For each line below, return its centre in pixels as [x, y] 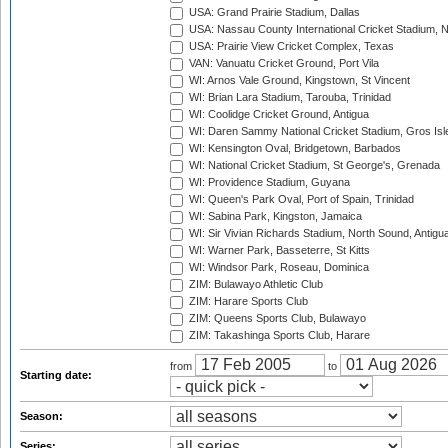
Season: [43, 416]
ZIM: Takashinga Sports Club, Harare [278, 335]
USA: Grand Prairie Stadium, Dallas [273, 12]
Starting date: [57, 375]
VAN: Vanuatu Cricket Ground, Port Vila [282, 63]
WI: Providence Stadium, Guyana [268, 182]
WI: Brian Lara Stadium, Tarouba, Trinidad [288, 97]
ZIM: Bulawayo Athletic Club [254, 284]
